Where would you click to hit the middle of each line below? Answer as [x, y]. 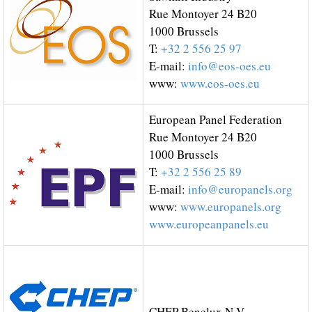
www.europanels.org [231, 206]
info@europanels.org [240, 189]
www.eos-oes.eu [220, 83]
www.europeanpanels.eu [209, 224]
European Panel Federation [216, 119]
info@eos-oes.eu [229, 66]
